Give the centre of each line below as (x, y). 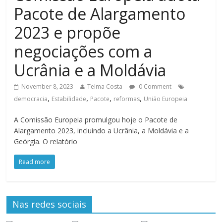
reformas (127, 99)
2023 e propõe (67, 33)
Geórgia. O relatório (46, 142)
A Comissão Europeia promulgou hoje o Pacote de (96, 120)
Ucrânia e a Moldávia (90, 70)
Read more (35, 162)
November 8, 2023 (48, 87)
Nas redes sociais (50, 204)
